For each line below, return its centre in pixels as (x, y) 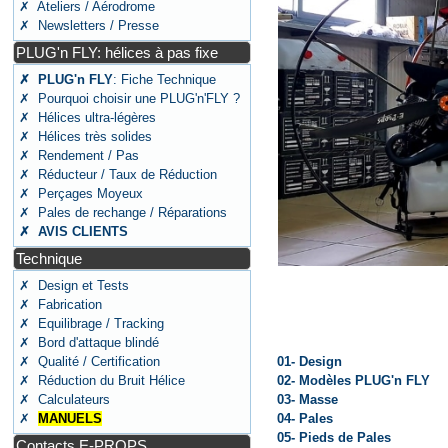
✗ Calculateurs (65, 399)
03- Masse (307, 400)
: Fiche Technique (165, 79)
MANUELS (70, 418)
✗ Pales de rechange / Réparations (123, 212)
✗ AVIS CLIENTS (74, 231)
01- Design (309, 362)
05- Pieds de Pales (333, 438)
